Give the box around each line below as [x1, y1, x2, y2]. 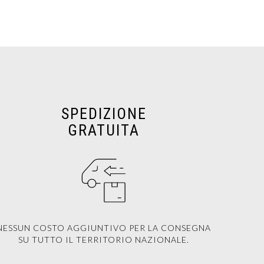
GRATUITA [68, 121, 140, 140]
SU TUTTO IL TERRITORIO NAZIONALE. [18, 235, 189, 245]
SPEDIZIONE [61, 105, 147, 123]
